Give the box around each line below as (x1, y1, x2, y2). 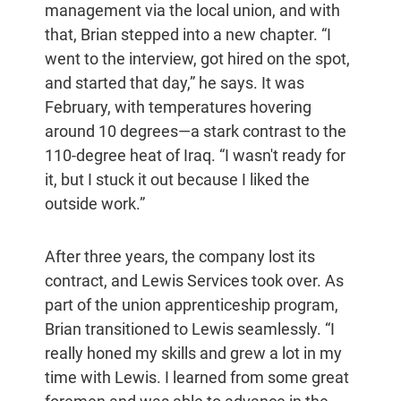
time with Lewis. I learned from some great (45, 368, 349, 388)
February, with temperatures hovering (45, 98, 311, 117)
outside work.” (45, 194, 145, 214)
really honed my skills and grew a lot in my (45, 344, 342, 363)
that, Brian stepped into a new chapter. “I (45, 25, 331, 45)
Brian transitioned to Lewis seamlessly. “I (45, 320, 335, 339)
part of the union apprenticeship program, (45, 295, 338, 315)
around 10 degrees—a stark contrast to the (45, 122, 346, 141)
